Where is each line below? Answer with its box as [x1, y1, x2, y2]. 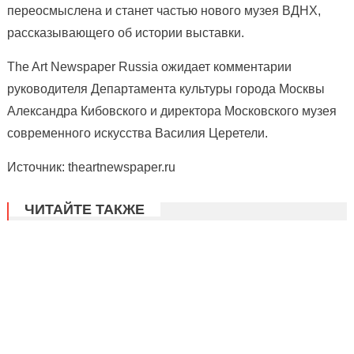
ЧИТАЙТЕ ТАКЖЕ [24, 201, 145, 218]
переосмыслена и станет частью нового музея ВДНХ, [6, 4, 321, 18]
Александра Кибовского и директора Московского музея [6, 104, 337, 119]
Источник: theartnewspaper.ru [6, 160, 175, 175]
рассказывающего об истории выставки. [6, 26, 244, 40]
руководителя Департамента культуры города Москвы [6, 82, 325, 96]
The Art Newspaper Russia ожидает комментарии [6, 60, 292, 74]
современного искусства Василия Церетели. [6, 126, 268, 141]
